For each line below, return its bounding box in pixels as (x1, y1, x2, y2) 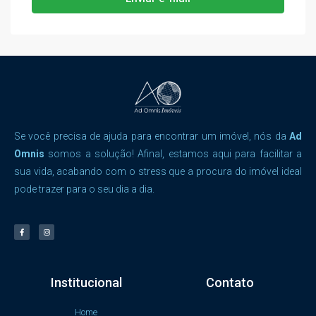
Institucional (50, 274, 122, 290)
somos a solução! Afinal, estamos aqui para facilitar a (44, 147, 302, 159)
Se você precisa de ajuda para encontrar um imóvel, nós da (14, 130, 289, 142)
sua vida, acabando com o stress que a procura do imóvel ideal (14, 165, 302, 177)
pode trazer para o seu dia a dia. (14, 183, 154, 195)
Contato (206, 274, 254, 290)
